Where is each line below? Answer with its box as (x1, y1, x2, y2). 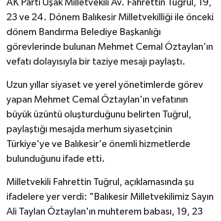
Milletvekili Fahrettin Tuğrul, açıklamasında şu (6, 177, 194, 187)
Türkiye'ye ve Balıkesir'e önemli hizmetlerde (6, 139, 190, 149)
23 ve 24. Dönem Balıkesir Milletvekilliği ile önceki (6, 12, 214, 23)
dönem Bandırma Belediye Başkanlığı (6, 27, 161, 37)
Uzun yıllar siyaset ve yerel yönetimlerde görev (6, 80, 203, 90)
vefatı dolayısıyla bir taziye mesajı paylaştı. (6, 57, 185, 67)
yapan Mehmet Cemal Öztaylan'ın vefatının (6, 95, 188, 105)
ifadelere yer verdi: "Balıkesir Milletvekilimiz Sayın (6, 192, 214, 202)
